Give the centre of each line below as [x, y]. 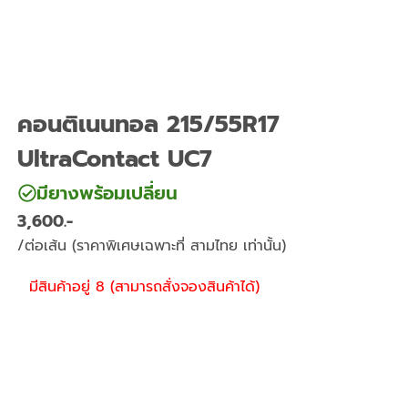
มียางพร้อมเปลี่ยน [107, 194]
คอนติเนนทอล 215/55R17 [149, 125]
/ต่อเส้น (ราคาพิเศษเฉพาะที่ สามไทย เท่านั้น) [152, 246]
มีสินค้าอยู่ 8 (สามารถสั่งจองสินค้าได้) [145, 287]
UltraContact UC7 [115, 159]
